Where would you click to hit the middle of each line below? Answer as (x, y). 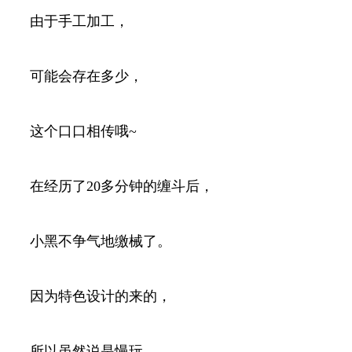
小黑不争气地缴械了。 (101, 241)
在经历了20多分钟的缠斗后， (122, 186)
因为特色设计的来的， (101, 296)
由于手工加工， (79, 21)
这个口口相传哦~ (83, 131)
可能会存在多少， (86, 76)
